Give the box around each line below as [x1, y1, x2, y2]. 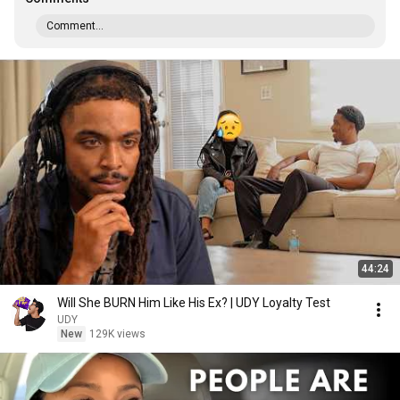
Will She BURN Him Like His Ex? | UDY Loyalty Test [57, 296, 330, 310]
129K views [89, 328, 146, 340]
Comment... [46, 20, 104, 32]
